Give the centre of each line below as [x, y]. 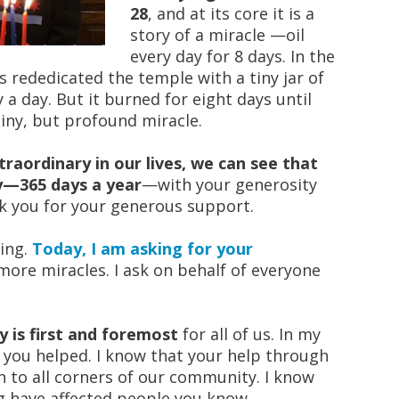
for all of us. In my [249, 334]
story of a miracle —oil [217, 35]
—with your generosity [229, 184]
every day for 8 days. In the [232, 56]
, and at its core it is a [231, 13]
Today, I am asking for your [142, 248]
